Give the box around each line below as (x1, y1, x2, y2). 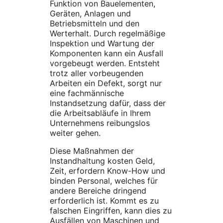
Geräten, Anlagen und (50, 8, 131, 19)
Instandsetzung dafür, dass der (50, 98, 166, 109)
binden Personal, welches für (50, 176, 158, 186)
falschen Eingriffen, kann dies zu (50, 206, 172, 216)
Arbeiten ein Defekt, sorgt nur (50, 78, 162, 89)
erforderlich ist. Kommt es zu (50, 196, 159, 206)
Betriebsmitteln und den (50, 18, 139, 29)
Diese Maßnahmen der (50, 146, 134, 156)
